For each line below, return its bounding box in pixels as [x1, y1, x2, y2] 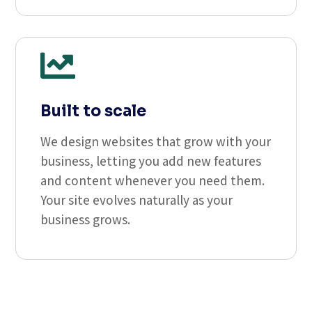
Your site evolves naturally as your [40, 192, 233, 208]
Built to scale [40, 102, 147, 120]
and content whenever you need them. [40, 172, 265, 189]
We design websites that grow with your [40, 133, 272, 150]
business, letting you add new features [40, 153, 262, 169]
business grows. [40, 211, 131, 228]
